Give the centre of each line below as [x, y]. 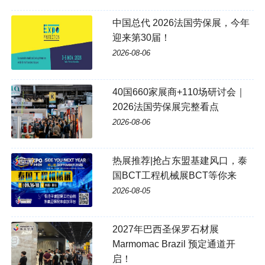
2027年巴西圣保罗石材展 [165, 230]
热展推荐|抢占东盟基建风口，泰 [180, 160]
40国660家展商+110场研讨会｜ [179, 92]
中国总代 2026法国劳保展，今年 [181, 23]
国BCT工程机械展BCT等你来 [174, 175]
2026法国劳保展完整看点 [165, 106]
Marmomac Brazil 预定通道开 [174, 244]
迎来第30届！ [141, 38]
